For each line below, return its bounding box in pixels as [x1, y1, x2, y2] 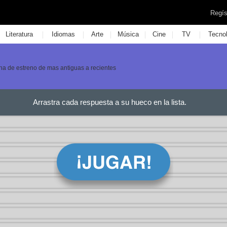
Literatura [5, 30, 33, 38]
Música [117, 30, 139, 38]
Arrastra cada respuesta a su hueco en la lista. [32, 98, 186, 106]
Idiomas [51, 30, 75, 38]
